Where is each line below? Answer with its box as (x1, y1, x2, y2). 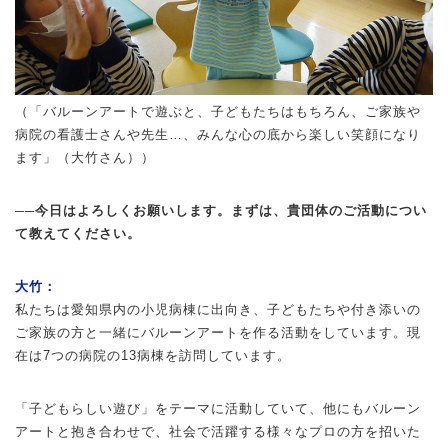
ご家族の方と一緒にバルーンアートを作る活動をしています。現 (15, 324, 421, 340)
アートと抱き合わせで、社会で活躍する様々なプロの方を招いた (15, 423, 421, 439)
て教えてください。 (15, 225, 141, 241)
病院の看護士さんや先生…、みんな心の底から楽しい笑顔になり (15, 126, 421, 142)
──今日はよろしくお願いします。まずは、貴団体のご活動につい (15, 202, 427, 218)
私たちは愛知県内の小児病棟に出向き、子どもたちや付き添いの (15, 301, 421, 317)
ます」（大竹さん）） (15, 149, 155, 165)
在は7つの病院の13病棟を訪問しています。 (15, 347, 291, 363)
